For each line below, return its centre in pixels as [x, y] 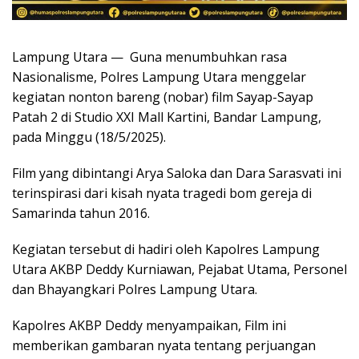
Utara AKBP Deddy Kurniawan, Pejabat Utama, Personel [179, 269]
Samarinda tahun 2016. [81, 213]
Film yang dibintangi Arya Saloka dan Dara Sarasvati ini [177, 173]
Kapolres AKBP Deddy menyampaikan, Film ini [149, 325]
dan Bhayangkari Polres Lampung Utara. [135, 289]
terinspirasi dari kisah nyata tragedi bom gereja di [162, 193]
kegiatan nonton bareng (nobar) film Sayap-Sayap [163, 97]
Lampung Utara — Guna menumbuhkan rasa [149, 56]
